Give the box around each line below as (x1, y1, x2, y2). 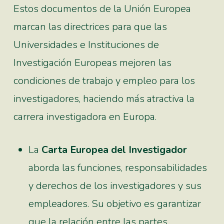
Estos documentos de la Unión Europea (13, 1, 191, 15)
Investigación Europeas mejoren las (13, 55, 172, 69)
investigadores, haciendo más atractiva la (13, 91, 195, 105)
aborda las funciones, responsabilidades (28, 160, 207, 174)
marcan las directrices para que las (13, 19, 167, 33)
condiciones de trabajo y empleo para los (13, 73, 195, 87)
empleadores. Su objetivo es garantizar (28, 196, 201, 210)
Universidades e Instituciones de (13, 37, 159, 51)
